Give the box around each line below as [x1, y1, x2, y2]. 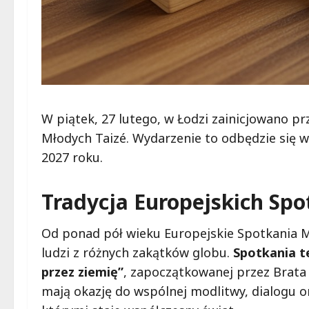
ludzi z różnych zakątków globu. [41, 244, 233, 261]
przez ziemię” [41, 263, 123, 281]
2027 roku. [41, 149, 103, 166]
